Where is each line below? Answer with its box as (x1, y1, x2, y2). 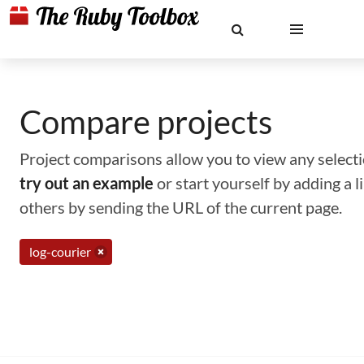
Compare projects (19, 102, 272, 141)
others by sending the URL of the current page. (19, 197, 342, 217)
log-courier (29, 244, 91, 259)
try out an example (19, 173, 154, 193)
